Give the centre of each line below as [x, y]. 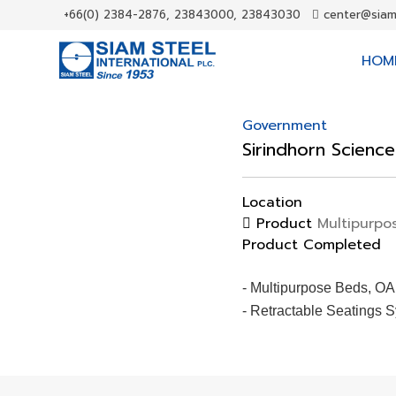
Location [272, 202]
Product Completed [311, 245]
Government [284, 126]
